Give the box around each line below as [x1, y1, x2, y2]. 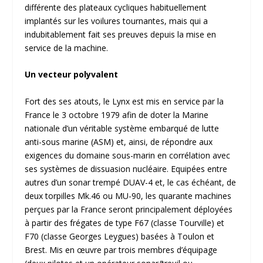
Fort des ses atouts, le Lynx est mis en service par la [25, 95, 224, 107]
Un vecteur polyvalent [25, 69, 119, 80]
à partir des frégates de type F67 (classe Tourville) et [25, 217, 225, 228]
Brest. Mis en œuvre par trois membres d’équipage [25, 244, 218, 255]
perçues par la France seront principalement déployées [25, 203, 233, 215]
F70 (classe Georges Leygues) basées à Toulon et [25, 230, 215, 242]
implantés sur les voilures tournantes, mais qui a [25, 15, 208, 26]
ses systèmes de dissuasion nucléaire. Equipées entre [25, 163, 228, 174]
